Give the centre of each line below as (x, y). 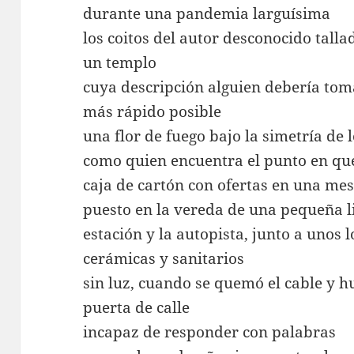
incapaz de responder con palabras (210, 331)
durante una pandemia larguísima (207, 13)
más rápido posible (153, 111)
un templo (120, 62)
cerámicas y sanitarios (164, 258)
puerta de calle (137, 307)
